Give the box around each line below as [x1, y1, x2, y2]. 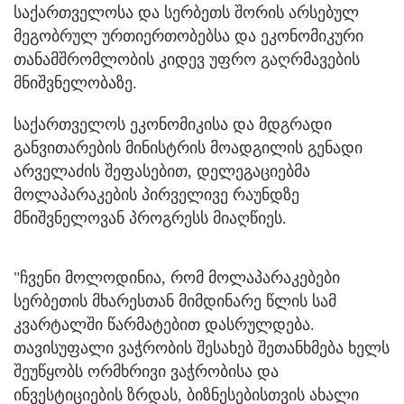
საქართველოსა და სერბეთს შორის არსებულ [14, 3, 359, 22]
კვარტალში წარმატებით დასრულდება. [14, 315, 315, 334]
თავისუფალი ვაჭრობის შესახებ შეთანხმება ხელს [14, 338, 390, 357]
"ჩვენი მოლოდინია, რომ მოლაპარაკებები [14, 268, 340, 287]
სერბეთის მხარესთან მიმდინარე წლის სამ [14, 291, 336, 310]
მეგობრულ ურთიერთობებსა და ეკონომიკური [14, 26, 363, 45]
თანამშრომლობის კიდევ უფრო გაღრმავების [14, 50, 360, 69]
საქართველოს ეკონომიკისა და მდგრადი [14, 115, 332, 133]
